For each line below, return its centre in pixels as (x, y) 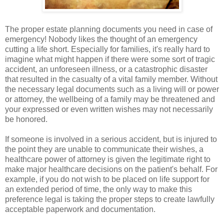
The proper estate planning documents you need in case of (109, 29)
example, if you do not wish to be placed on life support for (107, 179)
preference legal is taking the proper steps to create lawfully (110, 199)
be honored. (26, 119)
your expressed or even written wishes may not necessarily (109, 109)
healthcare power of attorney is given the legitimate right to (108, 159)
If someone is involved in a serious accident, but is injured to (111, 139)
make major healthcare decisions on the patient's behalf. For (111, 169)
